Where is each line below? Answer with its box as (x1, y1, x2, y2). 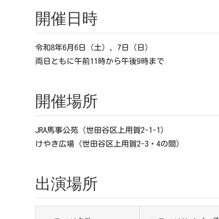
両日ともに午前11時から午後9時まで (35, 57, 164, 66)
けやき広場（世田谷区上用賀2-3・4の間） (35, 140, 184, 148)
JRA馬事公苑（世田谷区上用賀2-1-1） (35, 126, 168, 134)
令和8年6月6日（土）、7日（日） (35, 44, 153, 52)
